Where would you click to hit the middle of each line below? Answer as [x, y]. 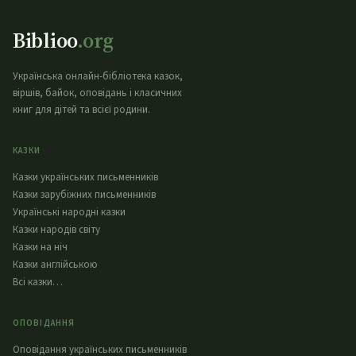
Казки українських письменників [85, 178]
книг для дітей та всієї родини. [81, 110]
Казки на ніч [40, 248]
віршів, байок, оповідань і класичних [97, 93]
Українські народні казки [69, 213]
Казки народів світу [56, 230]
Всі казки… [38, 282]
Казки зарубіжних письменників [84, 195]
